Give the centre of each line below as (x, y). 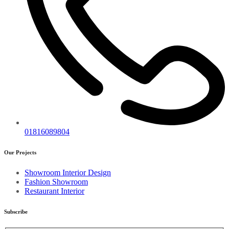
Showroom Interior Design (68, 173)
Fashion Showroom (56, 182)
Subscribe (16, 212)
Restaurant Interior (54, 191)
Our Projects (20, 153)
